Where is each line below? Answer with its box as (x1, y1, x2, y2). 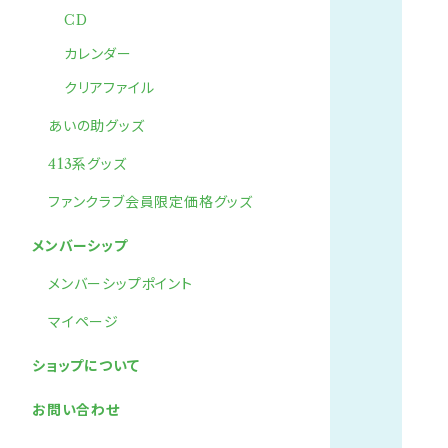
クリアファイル (64, 79, 155, 97)
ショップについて (32, 357, 140, 375)
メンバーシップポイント (48, 275, 193, 293)
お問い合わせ (32, 401, 120, 419)
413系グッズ (48, 155, 127, 173)
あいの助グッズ (48, 117, 145, 135)
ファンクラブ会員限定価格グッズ (48, 193, 254, 211)
